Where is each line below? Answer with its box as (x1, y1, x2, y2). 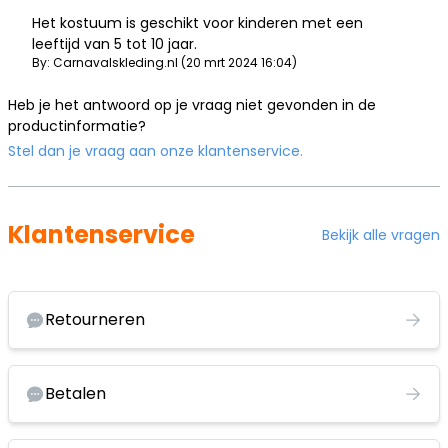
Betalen (45, 382, 106, 406)
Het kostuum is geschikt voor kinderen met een (32, 13, 363, 34)
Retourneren (45, 308, 145, 332)
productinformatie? (8, 116, 146, 137)
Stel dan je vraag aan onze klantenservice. (8, 141, 303, 162)
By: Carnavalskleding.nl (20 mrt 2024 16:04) (32, 54, 297, 72)
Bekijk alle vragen (322, 224, 440, 245)
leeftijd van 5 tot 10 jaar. (32, 34, 197, 55)
